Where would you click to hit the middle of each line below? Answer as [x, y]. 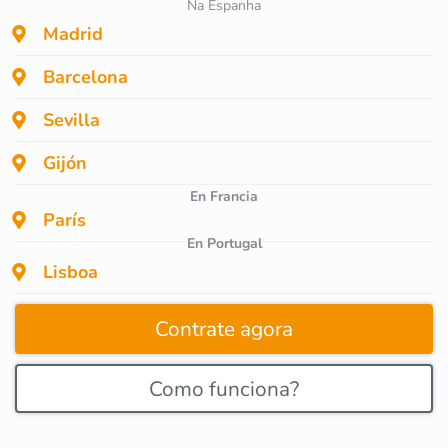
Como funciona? [224, 389]
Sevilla [71, 120]
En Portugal [224, 244]
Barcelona [85, 77]
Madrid [73, 34]
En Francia [224, 197]
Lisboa [70, 272]
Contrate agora [224, 329]
